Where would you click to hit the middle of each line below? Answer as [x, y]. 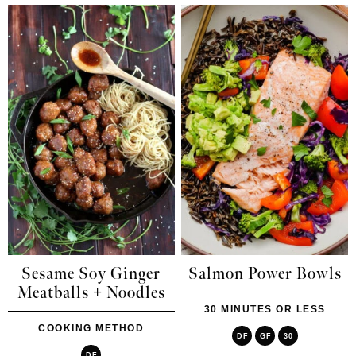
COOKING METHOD [91, 329]
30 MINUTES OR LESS [265, 310]
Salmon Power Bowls [265, 275]
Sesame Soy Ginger [91, 275]
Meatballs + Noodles [91, 294]
